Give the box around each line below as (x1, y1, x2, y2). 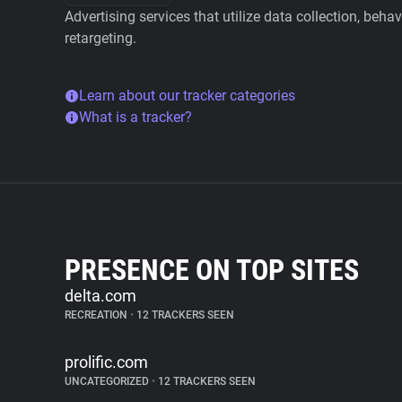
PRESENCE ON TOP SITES (65, 253, 359, 287)
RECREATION (65, 309, 130, 321)
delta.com (65, 286, 136, 305)
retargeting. (65, 30, 136, 47)
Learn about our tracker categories (79, 87, 295, 104)
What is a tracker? (79, 109, 192, 126)
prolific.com (65, 353, 148, 371)
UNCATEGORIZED (65, 375, 152, 388)
